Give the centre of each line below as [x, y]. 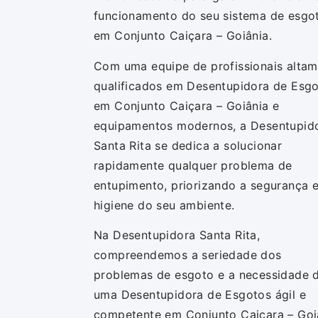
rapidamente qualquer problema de [193, 165]
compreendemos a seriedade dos [188, 254]
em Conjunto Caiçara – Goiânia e [187, 105]
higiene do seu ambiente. [164, 205]
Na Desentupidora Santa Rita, [177, 235]
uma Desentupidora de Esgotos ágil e [200, 294]
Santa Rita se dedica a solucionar [188, 145]
